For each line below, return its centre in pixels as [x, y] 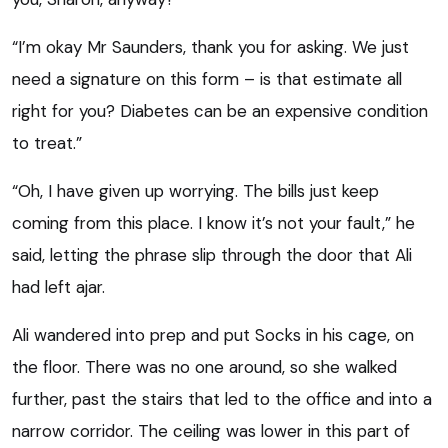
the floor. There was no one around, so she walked [204, 366]
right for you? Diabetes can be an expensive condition [220, 110]
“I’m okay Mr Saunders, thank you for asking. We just [210, 46]
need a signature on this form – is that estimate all [207, 78]
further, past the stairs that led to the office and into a [222, 398]
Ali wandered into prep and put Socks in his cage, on [213, 334]
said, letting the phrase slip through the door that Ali [212, 254]
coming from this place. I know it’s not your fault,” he [213, 222]
